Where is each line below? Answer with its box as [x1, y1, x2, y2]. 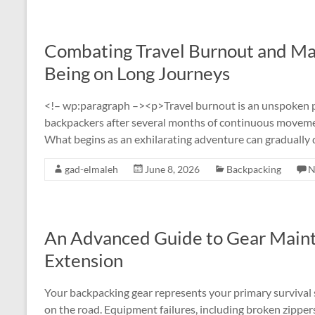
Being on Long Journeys [44, 62, 230, 84]
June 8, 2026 [145, 163, 200, 175]
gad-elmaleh [65, 163, 118, 175]
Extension [44, 249, 123, 271]
